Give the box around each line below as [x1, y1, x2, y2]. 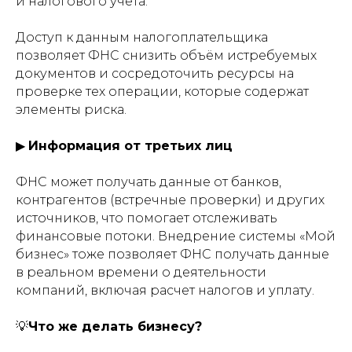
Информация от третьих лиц [28, 138, 233, 153]
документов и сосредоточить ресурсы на [16, 66, 294, 81]
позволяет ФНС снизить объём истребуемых [16, 48, 317, 63]
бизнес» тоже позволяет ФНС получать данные [16, 247, 329, 262]
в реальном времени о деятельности [16, 265, 266, 280]
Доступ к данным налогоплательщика [16, 30, 268, 45]
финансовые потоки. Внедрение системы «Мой [16, 229, 335, 244]
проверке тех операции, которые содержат [16, 84, 309, 99]
